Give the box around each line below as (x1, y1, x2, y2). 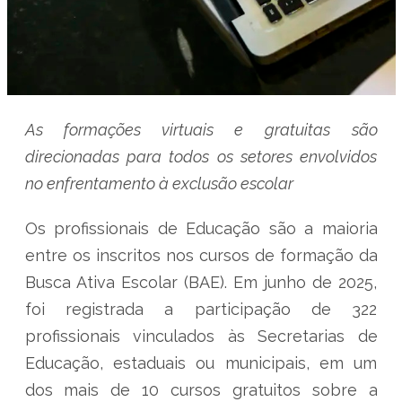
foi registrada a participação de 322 (24, 300, 378, 319)
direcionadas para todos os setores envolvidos (24, 147, 378, 166)
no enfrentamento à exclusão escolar (24, 174, 293, 193)
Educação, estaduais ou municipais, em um (24, 354, 378, 372)
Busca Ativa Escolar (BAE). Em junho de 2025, (24, 273, 378, 292)
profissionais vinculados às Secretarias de (24, 327, 378, 345)
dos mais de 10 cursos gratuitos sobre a (24, 380, 378, 399)
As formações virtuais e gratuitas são (24, 120, 378, 139)
